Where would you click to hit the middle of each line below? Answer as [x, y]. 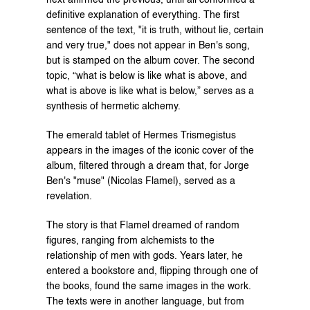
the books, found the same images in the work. [148, 286]
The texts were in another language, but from [145, 301]
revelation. [69, 196]
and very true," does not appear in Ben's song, [148, 45]
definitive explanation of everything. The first [143, 15]
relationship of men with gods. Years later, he [144, 256]
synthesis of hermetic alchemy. [113, 106]
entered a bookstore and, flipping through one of [152, 271]
